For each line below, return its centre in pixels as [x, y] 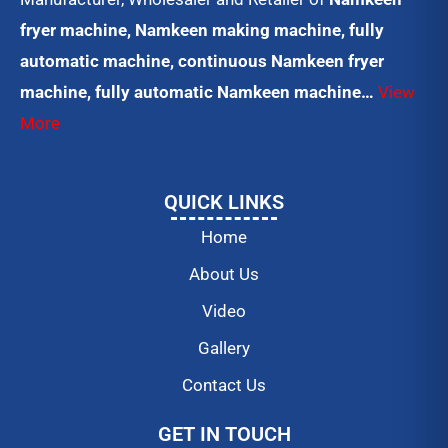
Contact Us [224, 385]
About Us [224, 274]
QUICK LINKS [224, 202]
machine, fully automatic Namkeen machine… [199, 92]
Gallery [224, 348]
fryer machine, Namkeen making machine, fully [202, 30]
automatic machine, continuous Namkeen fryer [202, 61]
